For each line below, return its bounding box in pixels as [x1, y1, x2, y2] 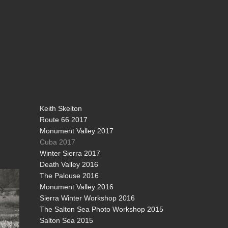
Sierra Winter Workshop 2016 [40, 194, 135, 202]
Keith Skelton [40, 104, 82, 112]
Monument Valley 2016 [40, 183, 113, 191]
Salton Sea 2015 [40, 216, 93, 224]
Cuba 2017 [40, 138, 75, 146]
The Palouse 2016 [40, 172, 99, 180]
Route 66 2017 [40, 116, 88, 124]
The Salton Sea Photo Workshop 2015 [40, 205, 163, 213]
